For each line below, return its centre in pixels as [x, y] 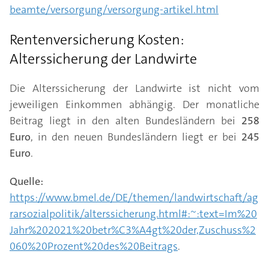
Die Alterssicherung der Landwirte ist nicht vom [134, 88]
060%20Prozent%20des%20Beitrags [94, 246]
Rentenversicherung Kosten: [97, 40]
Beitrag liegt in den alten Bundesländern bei [125, 121]
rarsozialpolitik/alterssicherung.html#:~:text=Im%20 [133, 214]
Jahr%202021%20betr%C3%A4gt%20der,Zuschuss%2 [133, 230]
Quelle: [26, 181]
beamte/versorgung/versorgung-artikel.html [114, 10]
